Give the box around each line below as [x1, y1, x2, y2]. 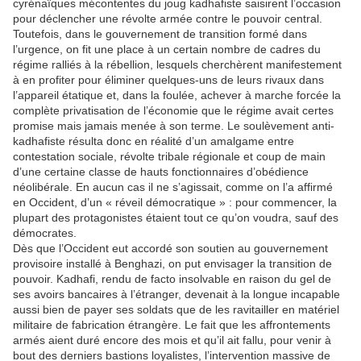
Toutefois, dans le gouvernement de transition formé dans [13, 27, 307, 41]
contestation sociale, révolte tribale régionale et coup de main [13, 150, 326, 164]
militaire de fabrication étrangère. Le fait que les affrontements [13, 318, 330, 332]
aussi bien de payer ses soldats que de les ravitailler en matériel [13, 303, 339, 317]
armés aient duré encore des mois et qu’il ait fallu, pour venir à [13, 334, 331, 347]
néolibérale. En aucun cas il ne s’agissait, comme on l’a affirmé [13, 180, 333, 194]
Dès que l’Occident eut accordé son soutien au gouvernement [13, 242, 328, 255]
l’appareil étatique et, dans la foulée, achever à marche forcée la [13, 89, 341, 102]
